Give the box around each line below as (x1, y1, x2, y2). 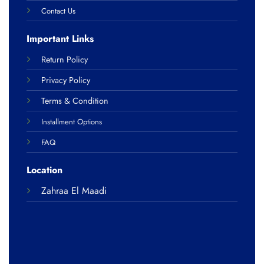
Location (26, 163, 62, 177)
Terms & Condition (41, 94, 108, 107)
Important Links (26, 31, 94, 45)
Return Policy (41, 53, 88, 65)
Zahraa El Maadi (41, 183, 107, 197)
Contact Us (41, 5, 75, 17)
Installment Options (41, 115, 102, 127)
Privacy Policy (41, 74, 90, 86)
